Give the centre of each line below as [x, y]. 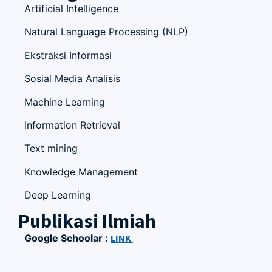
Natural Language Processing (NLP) [106, 32]
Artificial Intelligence [71, 8]
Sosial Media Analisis [72, 79]
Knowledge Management [81, 172]
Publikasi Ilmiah [87, 221]
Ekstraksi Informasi [68, 55]
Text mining [51, 148]
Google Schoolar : [67, 238]
